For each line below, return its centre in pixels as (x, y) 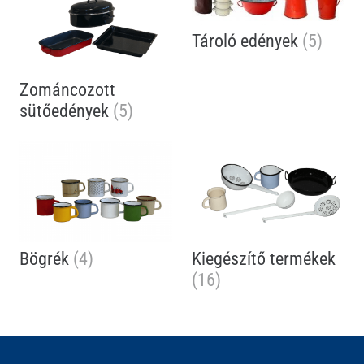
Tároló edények (247, 41)
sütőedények (66, 111)
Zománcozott (67, 90)
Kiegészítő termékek (264, 258)
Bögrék (46, 258)
